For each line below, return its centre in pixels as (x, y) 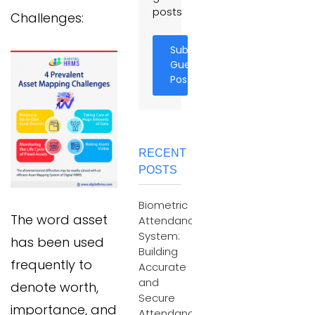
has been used (57, 243)
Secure (157, 298)
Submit (188, 50)
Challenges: (47, 18)
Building (158, 251)
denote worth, (54, 288)
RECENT (162, 153)
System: (159, 236)
